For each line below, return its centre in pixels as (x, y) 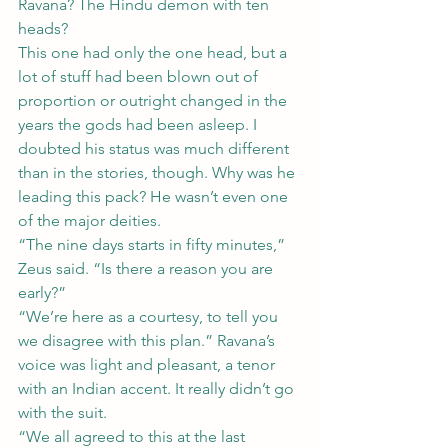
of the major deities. (89, 220)
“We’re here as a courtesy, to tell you (150, 316)
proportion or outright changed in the (154, 100)
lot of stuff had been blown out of (140, 76)
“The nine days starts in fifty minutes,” (153, 244)
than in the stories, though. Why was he (158, 172)
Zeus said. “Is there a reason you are (147, 268)
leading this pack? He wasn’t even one (155, 196)
